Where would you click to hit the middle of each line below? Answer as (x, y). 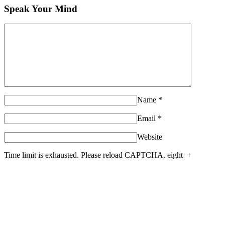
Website (150, 137)
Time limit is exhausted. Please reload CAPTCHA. (85, 155)
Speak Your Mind (41, 9)
